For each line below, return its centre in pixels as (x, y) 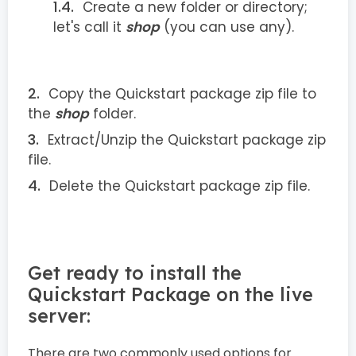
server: (59, 316)
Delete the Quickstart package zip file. (180, 186)
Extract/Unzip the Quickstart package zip (187, 140)
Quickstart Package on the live (170, 294)
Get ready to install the (135, 273)
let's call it (89, 27)
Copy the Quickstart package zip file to (182, 94)
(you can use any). (227, 27)
